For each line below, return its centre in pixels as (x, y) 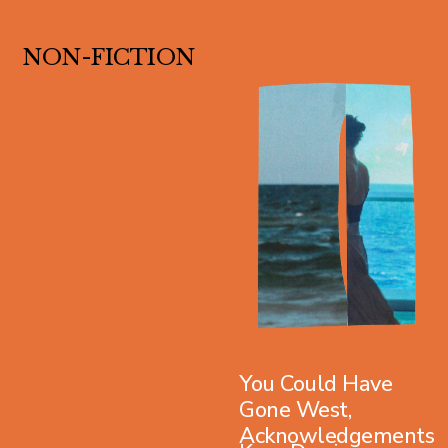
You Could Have (315, 383)
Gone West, (295, 409)
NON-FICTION (108, 57)
